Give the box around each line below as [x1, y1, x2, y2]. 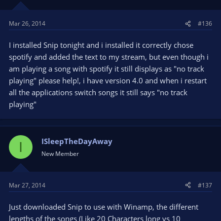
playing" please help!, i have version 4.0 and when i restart [9, 75, 207, 85]
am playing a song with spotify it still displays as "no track [9, 64, 204, 74]
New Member [41, 149, 79, 158]
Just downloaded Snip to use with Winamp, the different [9, 201, 198, 212]
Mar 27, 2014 [9, 181, 45, 189]
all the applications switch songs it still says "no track [9, 87, 187, 97]
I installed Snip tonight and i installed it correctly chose [9, 40, 193, 50]
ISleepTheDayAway [41, 136, 112, 146]
